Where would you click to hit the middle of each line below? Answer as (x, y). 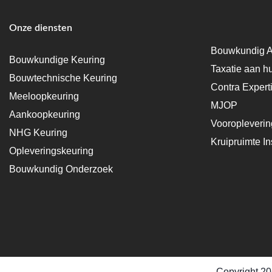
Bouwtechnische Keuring (63, 78)
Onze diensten (41, 28)
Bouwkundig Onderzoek (61, 169)
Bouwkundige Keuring (57, 59)
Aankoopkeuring (45, 114)
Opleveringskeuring (51, 151)
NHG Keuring (38, 132)
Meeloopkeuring (44, 96)
